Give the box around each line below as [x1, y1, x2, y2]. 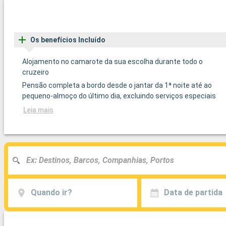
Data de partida [163, 188, 222, 198]
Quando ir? [30, 188, 72, 198]
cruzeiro [22, 68, 49, 76]
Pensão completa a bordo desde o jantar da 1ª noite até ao [22, 81, 212, 89]
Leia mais [23, 105, 53, 114]
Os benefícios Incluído [30, 35, 105, 44]
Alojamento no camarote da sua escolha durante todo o [22, 57, 203, 66]
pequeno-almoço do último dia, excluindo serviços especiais [22, 91, 216, 100]
